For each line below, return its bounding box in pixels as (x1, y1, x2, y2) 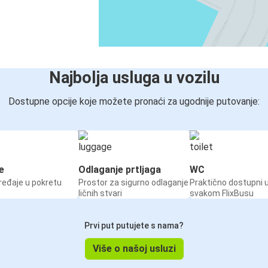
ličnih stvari (78, 188, 122, 198)
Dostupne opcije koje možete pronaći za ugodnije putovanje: (8, 95, 260, 107)
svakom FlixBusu (190, 188, 254, 198)
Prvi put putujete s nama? (84, 220, 184, 230)
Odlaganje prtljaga (78, 163, 161, 175)
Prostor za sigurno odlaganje (78, 177, 188, 187)
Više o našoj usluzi (92, 242, 176, 254)
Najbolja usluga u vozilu (48, 68, 220, 87)
